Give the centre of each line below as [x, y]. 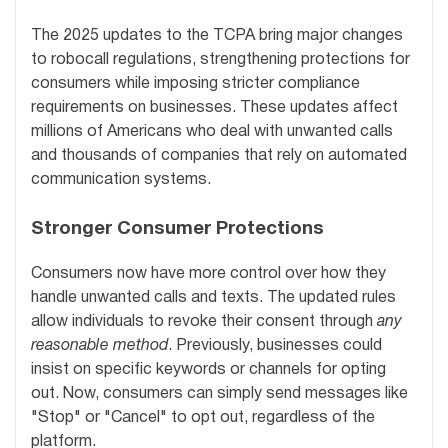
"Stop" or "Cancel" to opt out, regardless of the [203, 418]
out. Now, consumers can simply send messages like [219, 394]
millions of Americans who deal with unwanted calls [212, 131]
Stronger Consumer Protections [177, 229]
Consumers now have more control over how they [208, 274]
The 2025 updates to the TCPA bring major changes [217, 35]
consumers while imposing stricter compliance [195, 83]
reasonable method [99, 346]
